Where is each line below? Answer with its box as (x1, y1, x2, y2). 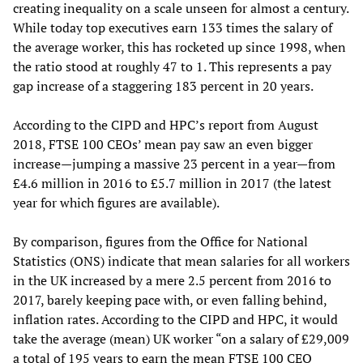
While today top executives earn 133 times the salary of (13, 18, 332, 36)
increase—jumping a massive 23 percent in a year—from (13, 154, 335, 173)
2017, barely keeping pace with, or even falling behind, (13, 290, 327, 309)
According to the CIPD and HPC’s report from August (13, 115, 318, 134)
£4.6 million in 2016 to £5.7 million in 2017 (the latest (13, 173, 331, 192)
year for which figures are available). (13, 193, 220, 211)
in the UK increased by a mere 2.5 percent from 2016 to (13, 271, 331, 289)
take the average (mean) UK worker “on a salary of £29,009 (13, 329, 349, 348)
